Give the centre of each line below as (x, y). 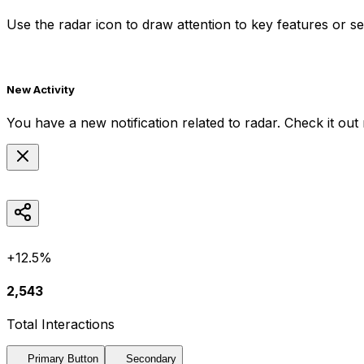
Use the (32, 25)
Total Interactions (61, 325)
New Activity (41, 90)
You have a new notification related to (126, 122)
